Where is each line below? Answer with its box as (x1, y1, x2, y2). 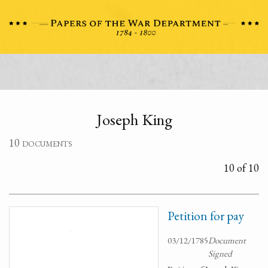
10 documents (9, 136, 72, 150)
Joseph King (96, 109, 172, 130)
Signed (208, 248, 232, 259)
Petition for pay (167, 208, 244, 224)
